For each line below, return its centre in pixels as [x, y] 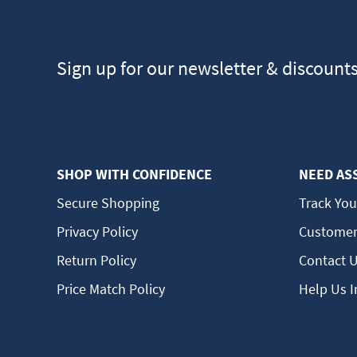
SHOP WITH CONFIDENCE [134, 174]
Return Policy [96, 260]
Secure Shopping [108, 202]
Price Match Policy [110, 288]
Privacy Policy [97, 231]
